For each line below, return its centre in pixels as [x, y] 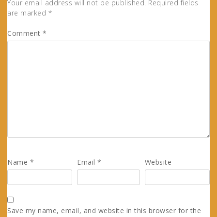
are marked [28, 13]
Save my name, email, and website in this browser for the [104, 210]
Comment [25, 33]
